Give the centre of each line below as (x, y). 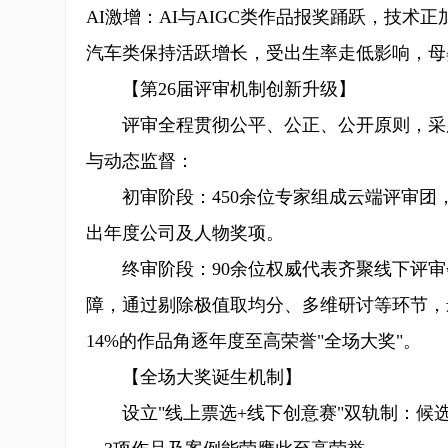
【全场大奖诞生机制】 (194, 377)
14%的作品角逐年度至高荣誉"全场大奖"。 (253, 341)
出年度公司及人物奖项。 (185, 233)
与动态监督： (140, 161)
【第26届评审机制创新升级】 (221, 89)
